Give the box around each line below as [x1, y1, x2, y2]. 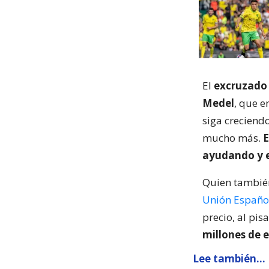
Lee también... [193, 252, 265, 265]
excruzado [214, 79, 267, 92]
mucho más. [202, 131, 263, 145]
